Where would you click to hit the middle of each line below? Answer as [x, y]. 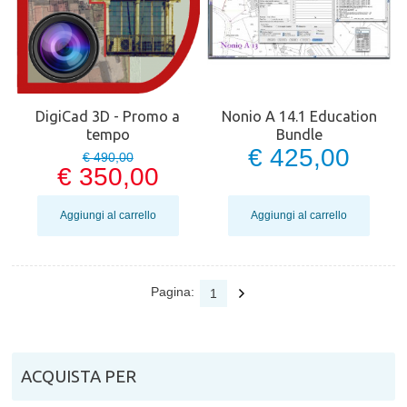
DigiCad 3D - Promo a [108, 117]
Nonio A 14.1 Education [299, 117]
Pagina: [173, 292]
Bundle [299, 135]
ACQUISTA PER [79, 377]
